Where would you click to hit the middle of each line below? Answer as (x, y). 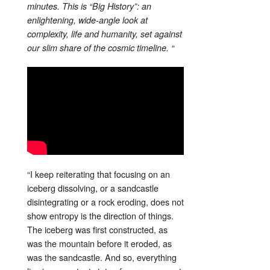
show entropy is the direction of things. (100, 215)
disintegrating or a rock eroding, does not (105, 201)
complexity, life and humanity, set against (105, 33)
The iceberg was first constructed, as (97, 229)
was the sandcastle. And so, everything (102, 257)
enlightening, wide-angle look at (87, 20)
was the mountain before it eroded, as (99, 243)
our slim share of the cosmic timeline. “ (101, 47)
